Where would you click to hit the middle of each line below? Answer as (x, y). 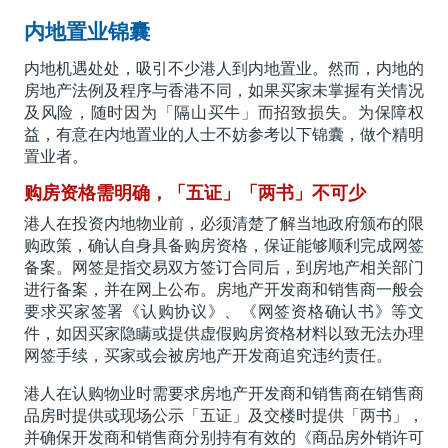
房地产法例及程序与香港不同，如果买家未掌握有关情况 (224, 91)
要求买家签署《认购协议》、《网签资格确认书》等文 (224, 312)
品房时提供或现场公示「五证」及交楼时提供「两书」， (224, 416)
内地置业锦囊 (86, 32)
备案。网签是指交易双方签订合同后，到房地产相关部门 (224, 268)
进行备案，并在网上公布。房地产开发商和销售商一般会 (224, 290)
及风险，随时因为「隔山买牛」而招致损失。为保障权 (224, 113)
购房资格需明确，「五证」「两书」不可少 (194, 193)
